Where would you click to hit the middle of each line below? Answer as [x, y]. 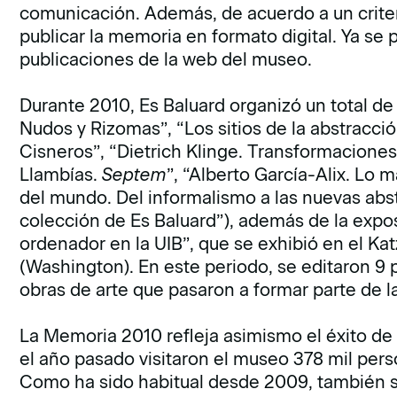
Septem [135, 175]
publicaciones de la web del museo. [166, 59]
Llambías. [61, 175]
